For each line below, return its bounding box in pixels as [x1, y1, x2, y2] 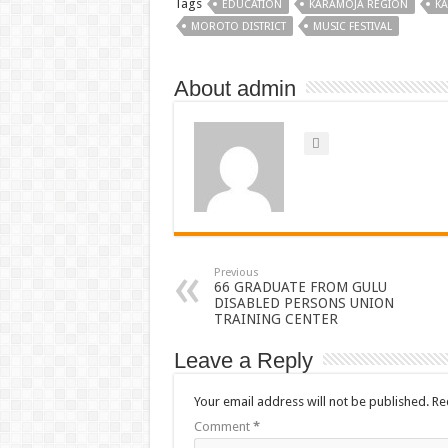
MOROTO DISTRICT [190, 20, 286, 33]
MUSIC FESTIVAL [312, 20, 392, 33]
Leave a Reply [173, 348, 313, 373]
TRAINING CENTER [213, 311, 338, 327]
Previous [213, 266, 259, 279]
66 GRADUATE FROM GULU [213, 279, 387, 295]
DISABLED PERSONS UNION [213, 295, 394, 311]
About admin [173, 76, 296, 101]
